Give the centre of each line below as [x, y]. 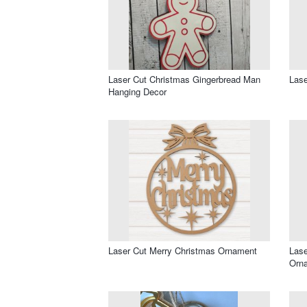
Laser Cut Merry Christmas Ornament [183, 250]
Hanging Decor [137, 91]
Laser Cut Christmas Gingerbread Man [184, 79]
